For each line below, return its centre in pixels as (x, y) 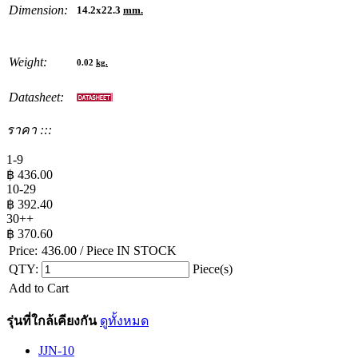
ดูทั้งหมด (124, 320)
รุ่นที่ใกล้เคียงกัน (52, 320)
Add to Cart (39, 288)
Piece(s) (211, 268)
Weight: (28, 62)
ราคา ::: (29, 129)
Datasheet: (36, 97)
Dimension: (38, 10)
